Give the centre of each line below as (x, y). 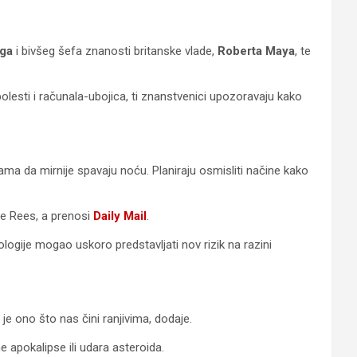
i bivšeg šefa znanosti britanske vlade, (115, 51)
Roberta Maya (256, 51)
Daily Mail (120, 216)
